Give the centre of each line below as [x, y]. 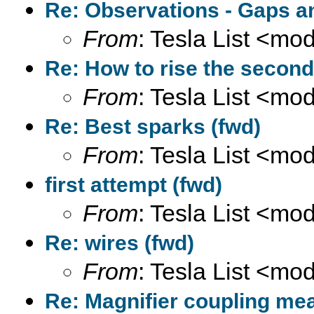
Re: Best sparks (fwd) [153, 127]
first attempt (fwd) [134, 185]
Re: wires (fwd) [120, 243]
